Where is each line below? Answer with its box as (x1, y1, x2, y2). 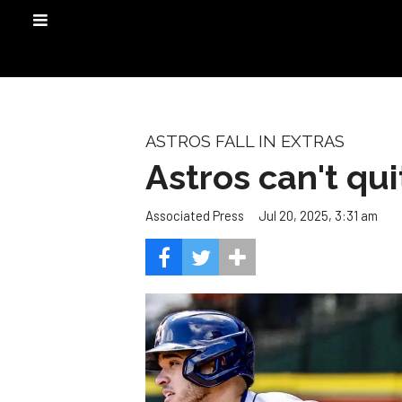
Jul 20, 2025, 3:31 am (258, 206, 378, 223)
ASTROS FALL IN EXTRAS (145, 132, 345, 151)
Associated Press (145, 207, 244, 224)
